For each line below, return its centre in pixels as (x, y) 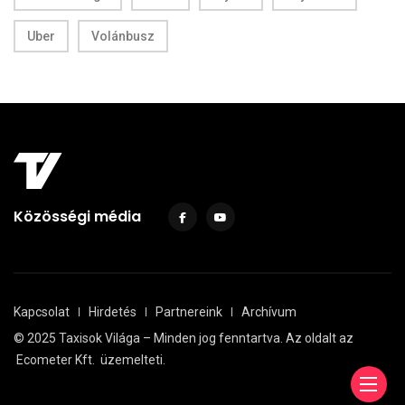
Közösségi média (77, 216)
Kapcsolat (42, 311)
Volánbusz (123, 36)
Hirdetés (113, 311)
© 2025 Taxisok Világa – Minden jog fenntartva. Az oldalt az (184, 338)
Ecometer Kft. (56, 359)
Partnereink (189, 311)
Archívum (269, 311)
